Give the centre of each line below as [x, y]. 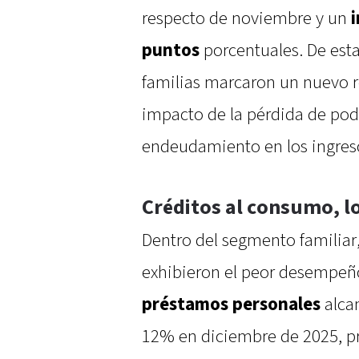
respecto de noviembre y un [246, 19]
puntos [171, 51]
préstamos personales [231, 305]
